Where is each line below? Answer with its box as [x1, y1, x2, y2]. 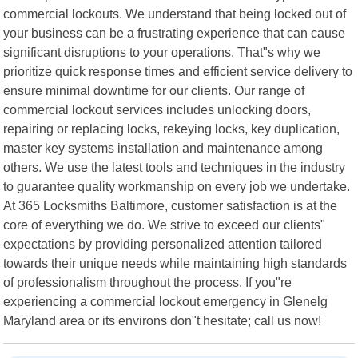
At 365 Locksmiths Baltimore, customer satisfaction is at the [3, 197, 338, 213]
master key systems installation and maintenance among [3, 140, 324, 155]
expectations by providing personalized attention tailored [3, 236, 323, 251]
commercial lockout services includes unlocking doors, [3, 101, 312, 117]
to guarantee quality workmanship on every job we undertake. [3, 178, 351, 193]
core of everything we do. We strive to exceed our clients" [3, 217, 326, 232]
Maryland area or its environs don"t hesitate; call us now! [3, 312, 322, 328]
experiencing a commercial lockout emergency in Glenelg [3, 293, 328, 308]
